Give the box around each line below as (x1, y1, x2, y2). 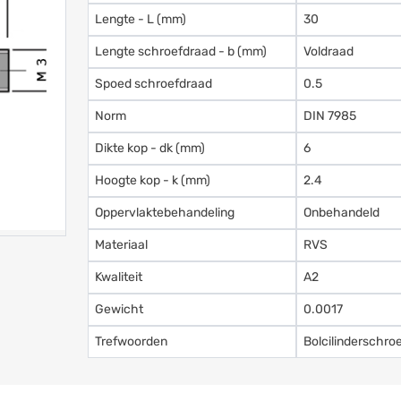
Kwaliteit (95, 269, 143, 285)
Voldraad (303, 43, 354, 59)
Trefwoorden (95, 333, 168, 349)
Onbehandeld (303, 204, 380, 220)
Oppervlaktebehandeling (95, 204, 235, 220)
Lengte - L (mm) (95, 11, 187, 27)
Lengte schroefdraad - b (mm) (95, 43, 268, 59)
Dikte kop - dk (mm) (95, 140, 206, 156)
